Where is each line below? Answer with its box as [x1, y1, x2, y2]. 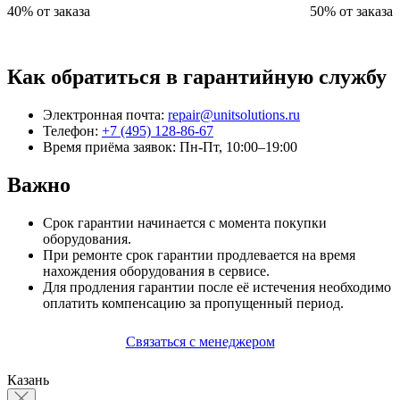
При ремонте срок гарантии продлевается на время [43, 246, 355, 262]
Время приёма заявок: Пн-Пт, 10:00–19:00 [43, 139, 297, 155]
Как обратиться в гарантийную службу [7, 65, 387, 89]
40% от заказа [7, 4, 90, 20]
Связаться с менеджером [125, 333, 275, 349]
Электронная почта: [43, 107, 168, 123]
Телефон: [43, 123, 102, 139]
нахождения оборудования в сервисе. [43, 262, 270, 279]
